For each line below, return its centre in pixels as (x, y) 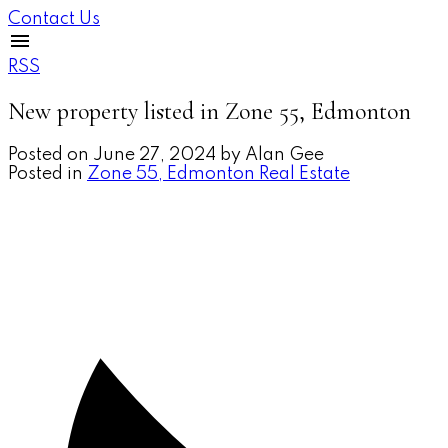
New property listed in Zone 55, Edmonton (209, 111)
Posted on (50, 154)
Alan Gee (284, 154)
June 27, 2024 (154, 154)
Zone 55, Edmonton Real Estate (218, 173)
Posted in (45, 173)
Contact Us (54, 19)
